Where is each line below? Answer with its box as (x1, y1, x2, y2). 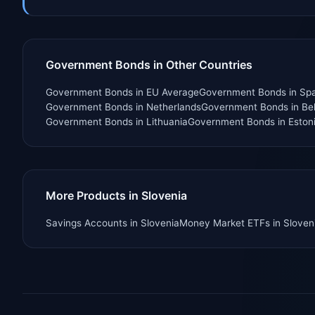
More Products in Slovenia (46, 188, 187, 203)
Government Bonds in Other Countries (46, 58, 252, 72)
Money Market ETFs (179, 217, 270, 229)
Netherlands (146, 101, 201, 113)
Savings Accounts (46, 217, 127, 229)
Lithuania (146, 116, 188, 128)
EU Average (146, 86, 199, 98)
